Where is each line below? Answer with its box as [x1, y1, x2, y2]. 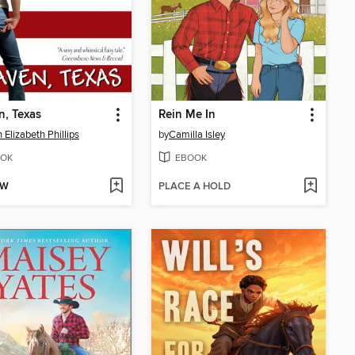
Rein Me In [158, 107, 216, 122]
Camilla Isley [169, 128, 225, 141]
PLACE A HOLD [158, 180, 231, 194]
